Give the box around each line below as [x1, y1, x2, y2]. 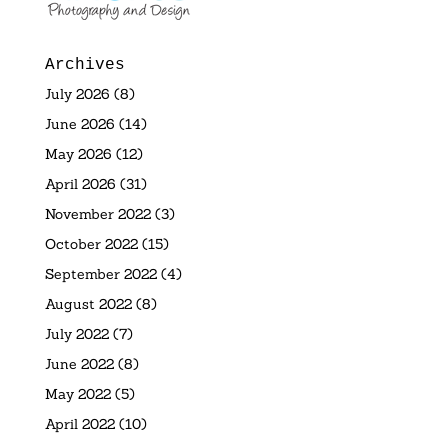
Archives [44, 55, 125, 74]
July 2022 [44, 324, 109, 343]
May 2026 [44, 144, 112, 163]
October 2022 [44, 234, 138, 253]
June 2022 [44, 354, 114, 373]
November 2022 [44, 204, 151, 223]
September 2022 [44, 264, 157, 283]
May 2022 [44, 384, 111, 403]
